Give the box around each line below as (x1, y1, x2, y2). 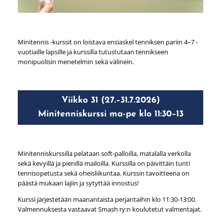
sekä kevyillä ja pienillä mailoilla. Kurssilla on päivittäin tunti (17, 159, 190, 168)
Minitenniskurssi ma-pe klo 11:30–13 (37, 109, 184, 119)
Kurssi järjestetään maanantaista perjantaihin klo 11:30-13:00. (17, 194, 196, 204)
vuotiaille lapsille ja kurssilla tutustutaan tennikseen (17, 47, 168, 56)
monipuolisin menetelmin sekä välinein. (17, 57, 134, 66)
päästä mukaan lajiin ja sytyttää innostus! (17, 179, 139, 187)
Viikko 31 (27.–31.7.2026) (61, 95, 160, 105)
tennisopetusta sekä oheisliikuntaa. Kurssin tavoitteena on (17, 169, 189, 178)
